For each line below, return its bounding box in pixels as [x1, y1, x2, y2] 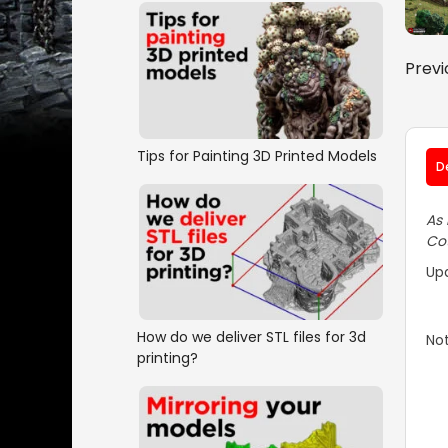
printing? [137, 347, 198, 368]
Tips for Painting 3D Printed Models [137, 145, 377, 166]
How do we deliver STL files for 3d [137, 326, 366, 347]
